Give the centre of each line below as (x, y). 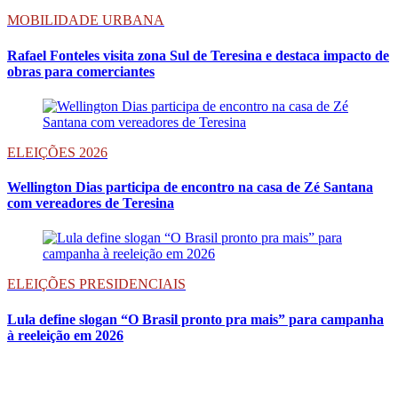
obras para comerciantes (81, 71)
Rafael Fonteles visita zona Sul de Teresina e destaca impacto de (198, 55)
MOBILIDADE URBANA (86, 20)
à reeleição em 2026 (65, 335)
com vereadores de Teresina (91, 203)
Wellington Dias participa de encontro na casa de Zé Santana (190, 187)
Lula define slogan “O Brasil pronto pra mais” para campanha (195, 319)
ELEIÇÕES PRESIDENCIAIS (96, 284)
